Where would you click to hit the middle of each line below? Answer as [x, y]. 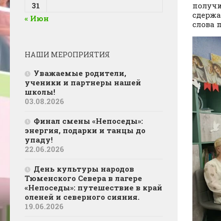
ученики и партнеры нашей [83, 82]
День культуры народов [84, 168]
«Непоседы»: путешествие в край [93, 187]
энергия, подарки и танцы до [85, 130]
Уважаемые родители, [80, 73]
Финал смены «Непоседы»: [88, 121]
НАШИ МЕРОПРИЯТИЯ [67, 54]
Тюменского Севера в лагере [83, 178]
